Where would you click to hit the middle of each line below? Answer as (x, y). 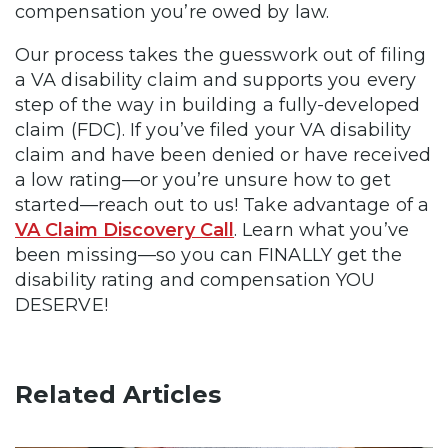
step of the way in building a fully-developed (218, 104)
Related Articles (118, 394)
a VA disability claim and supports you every (215, 79)
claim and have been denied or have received (223, 154)
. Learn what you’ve (321, 229)
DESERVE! (61, 304)
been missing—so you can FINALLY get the (209, 254)
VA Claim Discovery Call (125, 229)
